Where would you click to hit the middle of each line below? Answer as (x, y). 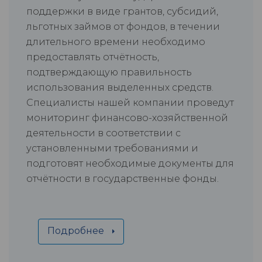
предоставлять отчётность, (93, 57)
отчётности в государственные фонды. (123, 179)
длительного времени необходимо (116, 42)
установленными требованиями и (112, 149)
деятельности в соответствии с (104, 133)
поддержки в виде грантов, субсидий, (122, 12)
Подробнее (77, 231)
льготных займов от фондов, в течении (123, 27)
